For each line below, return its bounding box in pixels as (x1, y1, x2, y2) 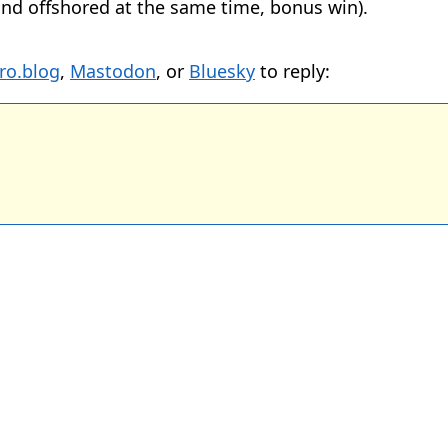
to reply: (255, 59, 330, 84)
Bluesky (189, 59, 255, 84)
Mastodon (70, 59, 156, 84)
